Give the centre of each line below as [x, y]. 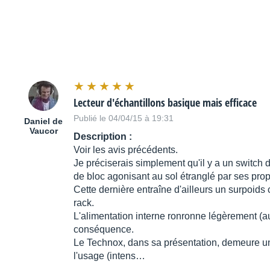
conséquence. [104, 230]
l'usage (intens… [109, 256]
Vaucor [43, 131]
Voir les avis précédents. [126, 150]
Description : [103, 137]
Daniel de [43, 121]
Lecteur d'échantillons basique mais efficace [165, 103]
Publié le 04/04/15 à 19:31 [124, 118]
